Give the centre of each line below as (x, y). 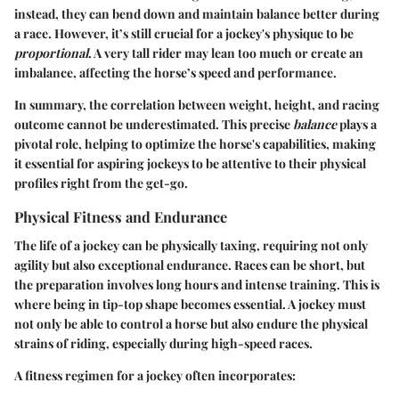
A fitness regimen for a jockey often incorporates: (155, 375)
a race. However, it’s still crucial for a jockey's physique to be (184, 34)
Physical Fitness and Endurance (121, 217)
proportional (51, 53)
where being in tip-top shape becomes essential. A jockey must (190, 304)
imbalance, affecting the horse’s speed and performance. (175, 73)
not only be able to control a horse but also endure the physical (191, 323)
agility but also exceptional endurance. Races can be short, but (190, 265)
